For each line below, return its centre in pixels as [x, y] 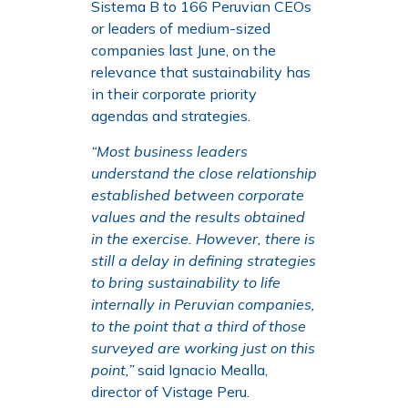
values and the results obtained [198, 216]
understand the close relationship [204, 173]
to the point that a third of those [199, 326]
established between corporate [198, 194]
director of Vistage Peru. [170, 391]
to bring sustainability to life [186, 282]
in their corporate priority [174, 94]
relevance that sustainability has [201, 72]
